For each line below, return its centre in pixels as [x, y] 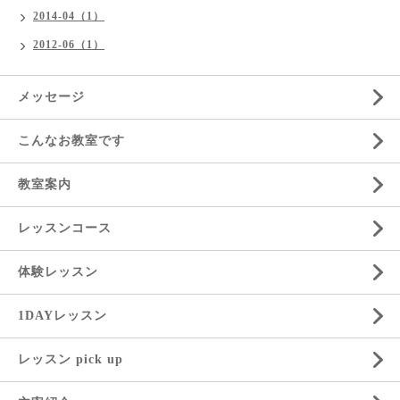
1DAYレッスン [62, 316]
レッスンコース [65, 228]
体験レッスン [58, 272]
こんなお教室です [71, 141]
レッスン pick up [71, 359]
